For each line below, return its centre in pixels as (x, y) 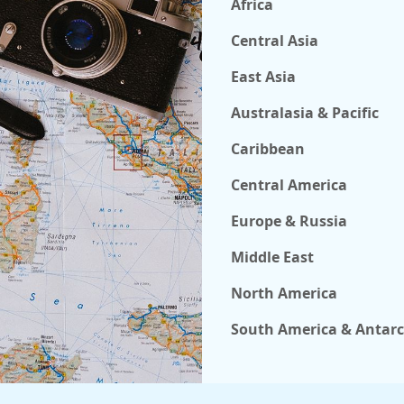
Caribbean (268, 149)
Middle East (272, 257)
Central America (289, 185)
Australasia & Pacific (305, 113)
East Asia (263, 77)
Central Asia (275, 41)
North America (284, 293)
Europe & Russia (289, 221)
